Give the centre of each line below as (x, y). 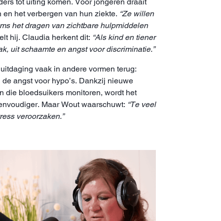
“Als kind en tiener (124, 37)
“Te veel (142, 104)
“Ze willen (137, 13)
